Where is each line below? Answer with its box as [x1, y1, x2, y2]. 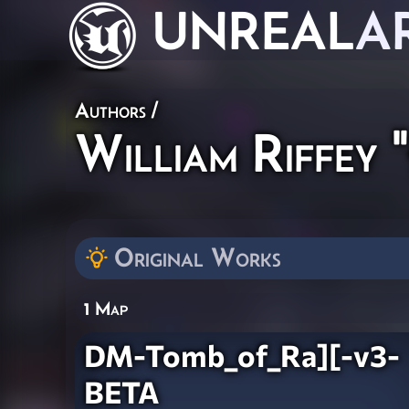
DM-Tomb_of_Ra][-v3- [84, 336, 400, 373]
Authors [75, 98, 146, 122]
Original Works [114, 242, 281, 272]
